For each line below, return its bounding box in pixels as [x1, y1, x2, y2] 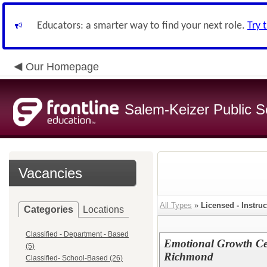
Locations [83, 204, 124, 215]
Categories [24, 204, 73, 215]
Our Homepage [26, 61, 99, 73]
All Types [160, 201, 192, 210]
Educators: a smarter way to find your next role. [37, 20, 247, 32]
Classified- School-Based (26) [26, 254, 123, 262]
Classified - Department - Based [26, 230, 129, 238]
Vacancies [18, 165, 82, 181]
